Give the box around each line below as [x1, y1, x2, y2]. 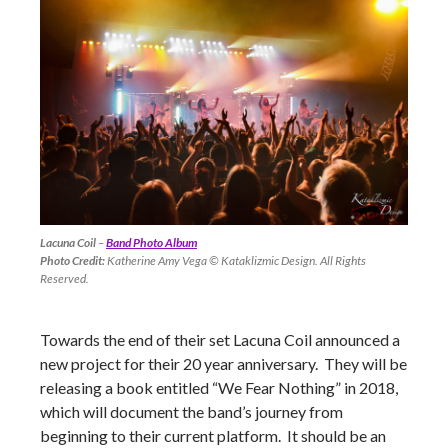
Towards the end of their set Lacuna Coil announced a [40, 330, 400, 350]
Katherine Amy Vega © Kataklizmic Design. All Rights [105, 253, 366, 269]
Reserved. [40, 271, 89, 287]
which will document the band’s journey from [40, 402, 343, 422]
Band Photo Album [106, 235, 197, 251]
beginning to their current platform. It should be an [40, 426, 386, 446]
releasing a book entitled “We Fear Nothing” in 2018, [40, 378, 398, 398]
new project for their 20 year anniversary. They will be [40, 354, 407, 374]
